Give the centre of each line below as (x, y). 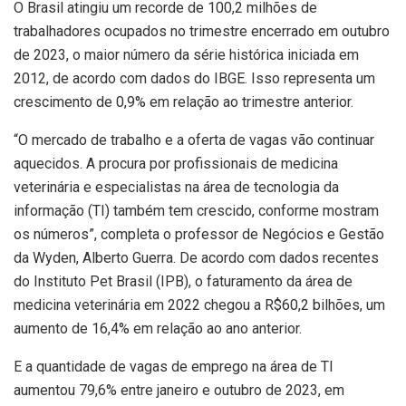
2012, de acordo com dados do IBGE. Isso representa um (194, 78)
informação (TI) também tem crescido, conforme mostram (196, 210)
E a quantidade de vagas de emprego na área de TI (174, 366)
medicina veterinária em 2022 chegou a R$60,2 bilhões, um (199, 304)
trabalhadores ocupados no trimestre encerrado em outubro (202, 31)
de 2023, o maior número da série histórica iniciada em (186, 54)
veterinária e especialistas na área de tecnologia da (176, 187)
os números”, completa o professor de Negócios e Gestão (199, 234)
